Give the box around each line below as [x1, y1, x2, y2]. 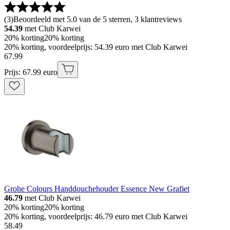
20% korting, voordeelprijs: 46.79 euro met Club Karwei [4, 212, 187, 221]
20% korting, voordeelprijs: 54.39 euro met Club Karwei [4, 43, 187, 52]
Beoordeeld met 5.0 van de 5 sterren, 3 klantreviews [13, 15, 182, 24]
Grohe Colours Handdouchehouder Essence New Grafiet [4, 184, 189, 194]
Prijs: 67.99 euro [4, 68, 57, 77]
